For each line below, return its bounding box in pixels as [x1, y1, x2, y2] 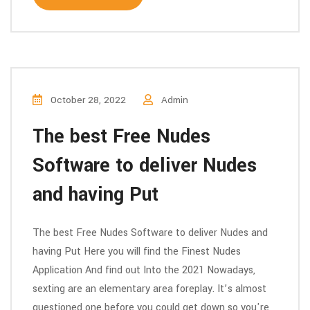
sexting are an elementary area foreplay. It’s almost [33, 282, 266, 296]
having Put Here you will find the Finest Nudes [33, 244, 241, 259]
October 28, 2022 [48, 93, 126, 107]
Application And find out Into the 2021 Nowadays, [33, 263, 255, 277]
